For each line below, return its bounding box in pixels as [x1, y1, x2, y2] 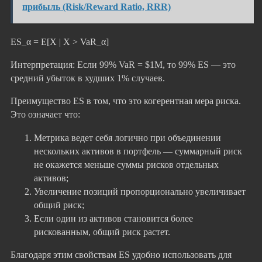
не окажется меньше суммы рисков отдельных [34, 158, 219, 170]
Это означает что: [11, 109, 80, 120]
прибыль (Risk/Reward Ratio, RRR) [22, 2, 171, 12]
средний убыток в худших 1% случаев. [11, 73, 165, 84]
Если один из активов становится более [34, 212, 193, 224]
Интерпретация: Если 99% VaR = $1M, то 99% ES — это [11, 59, 236, 71]
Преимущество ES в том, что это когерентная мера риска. [11, 95, 241, 107]
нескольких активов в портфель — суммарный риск [34, 145, 242, 157]
